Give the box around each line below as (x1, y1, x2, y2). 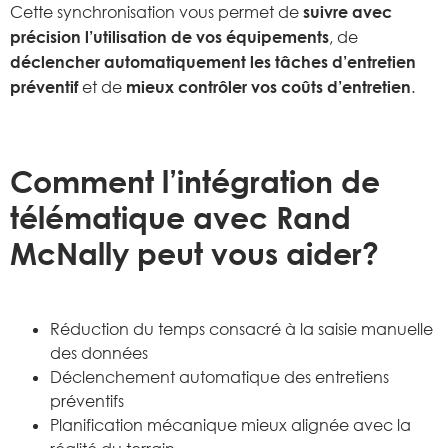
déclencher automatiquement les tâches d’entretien (10, 51, 416, 72)
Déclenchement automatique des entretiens (50, 366, 389, 387)
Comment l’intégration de (10, 162, 380, 200)
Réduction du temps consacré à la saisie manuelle (50, 318, 433, 339)
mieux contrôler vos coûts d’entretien (126, 76, 411, 97)
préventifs (50, 390, 124, 411)
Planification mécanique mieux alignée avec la (50, 414, 411, 435)
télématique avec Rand (10, 198, 351, 236)
